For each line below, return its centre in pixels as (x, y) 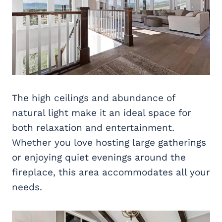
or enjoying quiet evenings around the (99, 158)
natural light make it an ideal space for (102, 113)
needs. (27, 187)
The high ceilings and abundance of (93, 98)
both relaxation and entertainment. (93, 128)
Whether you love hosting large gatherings (109, 143)
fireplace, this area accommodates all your (111, 172)
